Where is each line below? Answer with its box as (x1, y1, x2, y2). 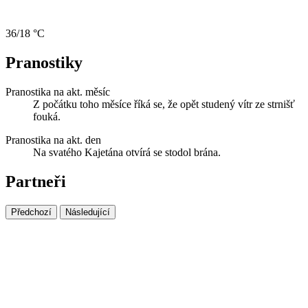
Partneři (5, 172, 66, 190)
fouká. (33, 110, 60, 122)
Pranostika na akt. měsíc (5, 85, 110, 98)
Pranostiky (5, 53, 82, 71)
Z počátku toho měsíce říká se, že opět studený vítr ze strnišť (33, 98, 295, 110)
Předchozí (11, 206, 52, 217)
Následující (65, 206, 110, 217)
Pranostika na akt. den (5, 133, 101, 146)
